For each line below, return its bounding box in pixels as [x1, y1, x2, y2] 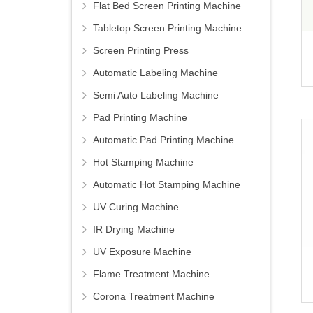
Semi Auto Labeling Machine [93, 89, 219, 101]
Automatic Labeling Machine [93, 67, 218, 79]
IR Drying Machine [93, 224, 175, 235]
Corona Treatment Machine [93, 291, 214, 303]
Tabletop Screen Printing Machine [93, 22, 242, 34]
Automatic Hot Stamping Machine [93, 179, 240, 191]
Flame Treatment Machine [93, 268, 210, 280]
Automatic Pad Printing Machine [93, 134, 234, 146]
